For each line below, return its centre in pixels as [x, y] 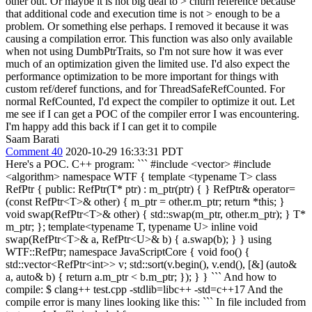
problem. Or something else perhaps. [86, 26]
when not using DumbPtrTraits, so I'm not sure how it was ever [144, 51]
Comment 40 [34, 151]
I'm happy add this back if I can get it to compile [111, 126]
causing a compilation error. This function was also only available [149, 38]
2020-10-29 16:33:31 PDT [124, 151]
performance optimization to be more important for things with [142, 76]
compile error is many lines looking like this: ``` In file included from [156, 302]
